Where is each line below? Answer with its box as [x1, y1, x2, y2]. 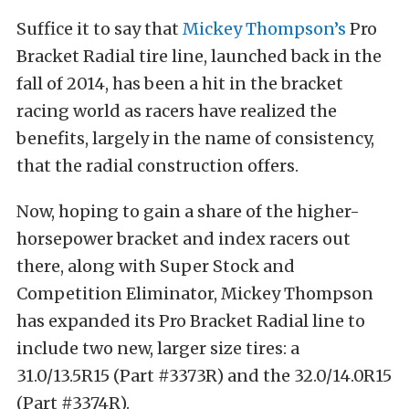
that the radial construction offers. [16, 155, 299, 176]
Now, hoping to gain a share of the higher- [16, 201, 360, 222]
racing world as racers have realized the [16, 100, 337, 121]
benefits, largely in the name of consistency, [16, 128, 374, 149]
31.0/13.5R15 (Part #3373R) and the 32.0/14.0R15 [16, 365, 392, 386]
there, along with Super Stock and [16, 256, 295, 277]
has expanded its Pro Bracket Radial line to [16, 310, 365, 331]
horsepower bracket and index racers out [16, 228, 351, 249]
